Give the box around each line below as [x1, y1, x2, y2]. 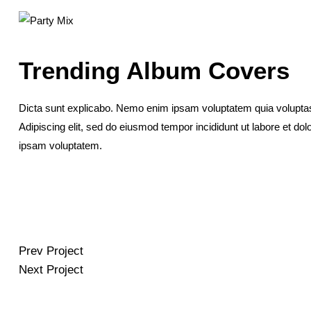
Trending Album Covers [19, 57, 289, 85]
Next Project [19, 262, 83, 276]
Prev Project [19, 244, 83, 258]
